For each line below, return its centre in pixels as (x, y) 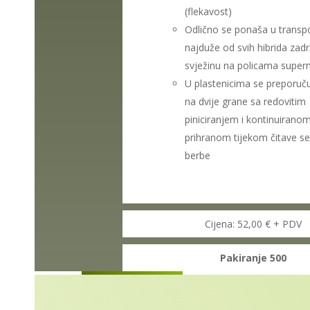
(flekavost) (209, 11)
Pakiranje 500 (253, 257)
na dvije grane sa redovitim (246, 101)
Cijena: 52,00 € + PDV (253, 224)
